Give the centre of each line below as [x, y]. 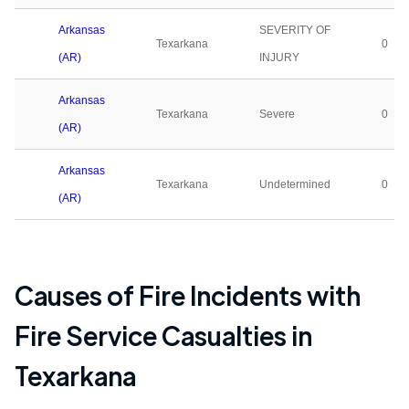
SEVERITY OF [295, 30]
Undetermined [295, 184]
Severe [277, 114]
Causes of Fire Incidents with [188, 295]
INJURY [279, 58]
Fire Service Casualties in [163, 335]
